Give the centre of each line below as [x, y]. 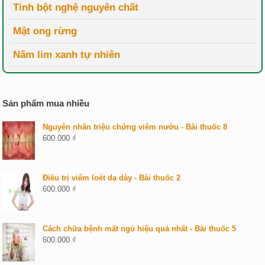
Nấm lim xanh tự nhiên [67, 54]
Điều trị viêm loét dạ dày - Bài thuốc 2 [112, 177]
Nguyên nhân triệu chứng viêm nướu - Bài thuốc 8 [135, 127]
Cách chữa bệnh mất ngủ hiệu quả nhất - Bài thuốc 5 [140, 228]
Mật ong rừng [45, 31]
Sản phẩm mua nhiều [46, 103]
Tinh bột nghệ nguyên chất [76, 7]
